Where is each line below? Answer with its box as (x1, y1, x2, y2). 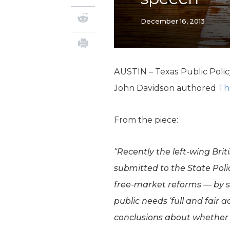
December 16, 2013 (141, 17, 205, 25)
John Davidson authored (114, 83, 218, 93)
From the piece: (114, 115, 178, 125)
